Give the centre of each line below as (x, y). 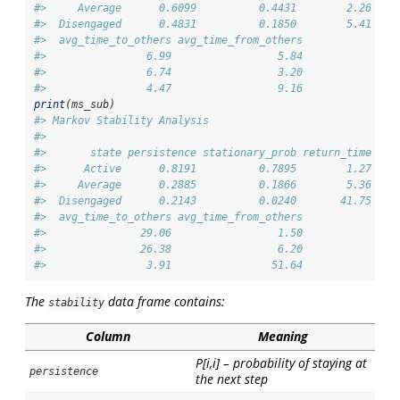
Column (108, 337)
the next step (232, 379)
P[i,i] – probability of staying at (281, 363)
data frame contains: (165, 302)
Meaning (283, 337)
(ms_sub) (90, 105)
